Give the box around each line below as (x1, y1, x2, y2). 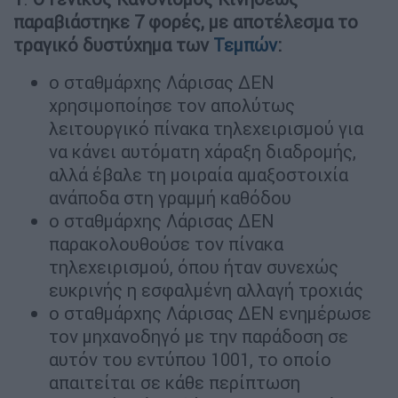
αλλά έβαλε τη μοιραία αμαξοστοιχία (49, 163, 348, 187)
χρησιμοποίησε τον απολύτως (49, 94, 295, 117)
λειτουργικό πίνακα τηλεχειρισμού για (49, 117, 363, 140)
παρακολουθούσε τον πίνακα (49, 233, 283, 256)
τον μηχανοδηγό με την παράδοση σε (49, 325, 348, 348)
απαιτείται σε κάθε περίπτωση (49, 371, 300, 394)
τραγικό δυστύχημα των (13, 34, 213, 57)
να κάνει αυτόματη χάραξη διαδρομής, (49, 140, 356, 163)
